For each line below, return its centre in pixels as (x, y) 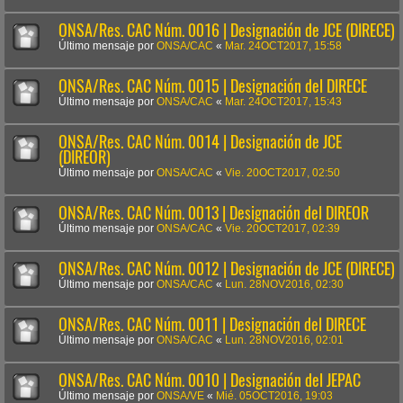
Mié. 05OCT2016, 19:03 (274, 395)
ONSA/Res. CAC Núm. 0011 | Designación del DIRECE (212, 324)
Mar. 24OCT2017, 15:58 (283, 45)
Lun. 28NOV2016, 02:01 (284, 340)
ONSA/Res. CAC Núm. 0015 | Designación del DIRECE (213, 85)
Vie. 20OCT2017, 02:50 (282, 172)
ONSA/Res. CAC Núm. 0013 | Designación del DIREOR (214, 212)
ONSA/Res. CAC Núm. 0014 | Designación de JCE (200, 141)
